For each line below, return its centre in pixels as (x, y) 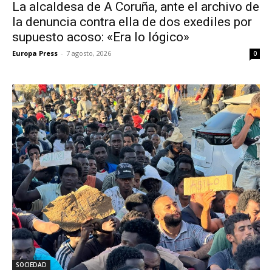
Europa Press (35, 53)
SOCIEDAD (31, 265)
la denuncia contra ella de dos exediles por (132, 22)
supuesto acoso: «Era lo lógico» (101, 37)
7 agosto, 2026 (89, 53)
